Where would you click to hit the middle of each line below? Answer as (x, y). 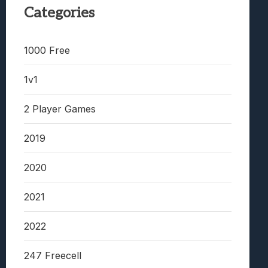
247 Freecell (53, 256)
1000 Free (47, 51)
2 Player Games (60, 109)
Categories (59, 13)
